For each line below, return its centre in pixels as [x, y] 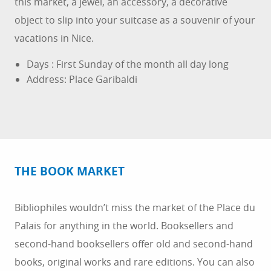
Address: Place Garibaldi [82, 80]
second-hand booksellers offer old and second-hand [134, 244]
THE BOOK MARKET [70, 171]
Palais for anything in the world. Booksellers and [124, 226]
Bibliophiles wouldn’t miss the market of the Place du [135, 208]
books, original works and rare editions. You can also [135, 262]
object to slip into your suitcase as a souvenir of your [135, 20]
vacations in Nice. [54, 38]
